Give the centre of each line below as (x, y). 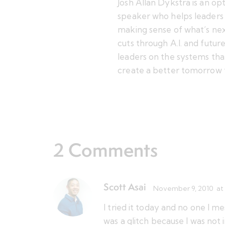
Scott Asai (125, 187)
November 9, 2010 (184, 188)
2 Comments (106, 150)
